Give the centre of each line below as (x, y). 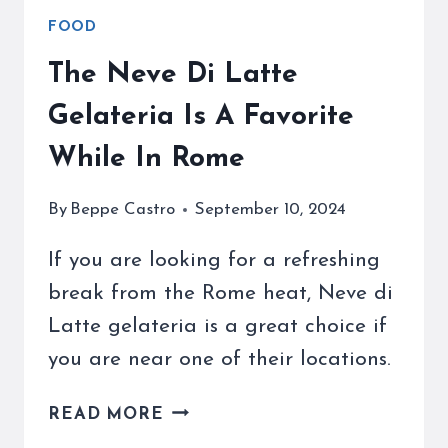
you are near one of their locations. (219, 359)
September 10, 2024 (271, 209)
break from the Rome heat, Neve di (220, 293)
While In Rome (146, 158)
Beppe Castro (123, 209)
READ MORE (106, 414)
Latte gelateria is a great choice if (217, 326)
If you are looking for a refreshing (214, 260)
